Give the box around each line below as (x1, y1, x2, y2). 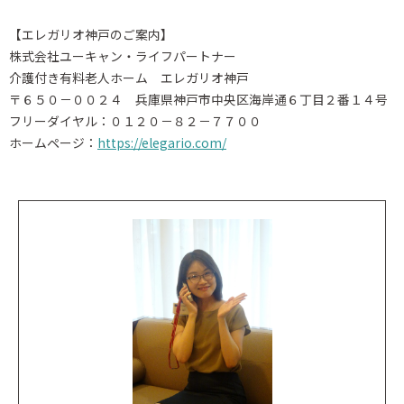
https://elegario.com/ (97, 133, 226, 151)
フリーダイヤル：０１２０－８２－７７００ (9, 111, 262, 130)
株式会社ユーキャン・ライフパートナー (9, 46, 236, 65)
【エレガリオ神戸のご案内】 (9, 24, 173, 43)
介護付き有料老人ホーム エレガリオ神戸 (9, 68, 249, 87)
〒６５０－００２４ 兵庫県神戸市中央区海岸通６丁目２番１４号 (9, 89, 388, 108)
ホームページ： (9, 133, 97, 151)
